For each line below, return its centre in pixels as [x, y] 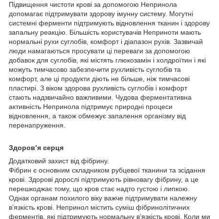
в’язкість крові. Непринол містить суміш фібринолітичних [99, 207]
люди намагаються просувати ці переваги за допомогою [99, 51]
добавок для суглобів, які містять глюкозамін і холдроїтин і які [107, 60]
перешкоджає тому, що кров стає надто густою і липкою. [99, 188]
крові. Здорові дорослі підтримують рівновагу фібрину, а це [104, 179]
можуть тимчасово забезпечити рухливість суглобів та [95, 69]
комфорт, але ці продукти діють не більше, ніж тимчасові [99, 78]
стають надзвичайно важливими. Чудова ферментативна [100, 97]
